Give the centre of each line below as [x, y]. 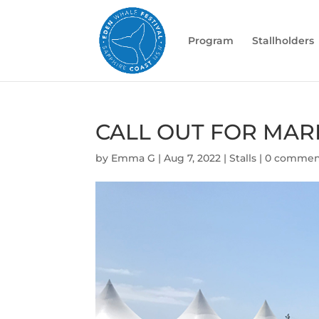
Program [210, 41]
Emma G [134, 158]
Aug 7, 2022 [193, 158]
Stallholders [283, 41]
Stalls [243, 158]
